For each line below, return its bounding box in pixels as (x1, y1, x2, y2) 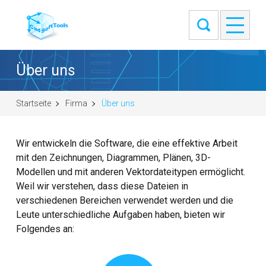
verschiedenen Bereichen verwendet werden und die (16, 195, 234, 206)
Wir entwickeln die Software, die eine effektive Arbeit (16, 138, 238, 149)
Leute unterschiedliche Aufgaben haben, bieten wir (16, 209, 226, 220)
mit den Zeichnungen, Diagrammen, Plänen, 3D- (16, 152, 211, 163)
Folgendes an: (16, 223, 75, 235)
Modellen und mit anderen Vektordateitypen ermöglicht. (16, 166, 246, 178)
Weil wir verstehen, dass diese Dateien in (16, 180, 189, 192)
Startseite (16, 99, 52, 108)
